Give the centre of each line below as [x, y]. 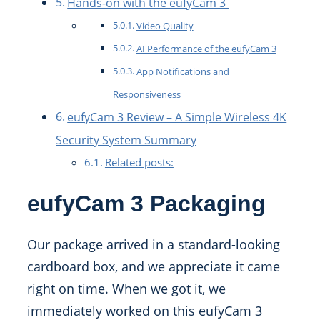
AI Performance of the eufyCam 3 [206, 49]
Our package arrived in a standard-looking [154, 245]
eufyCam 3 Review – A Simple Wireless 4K [177, 117]
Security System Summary [126, 140]
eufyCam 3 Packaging [146, 203]
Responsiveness [147, 95]
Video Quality [165, 26]
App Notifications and [182, 72]
